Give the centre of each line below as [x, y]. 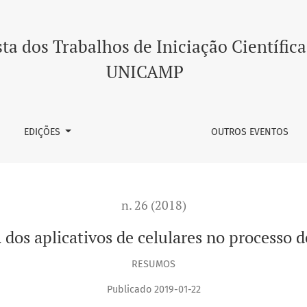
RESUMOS [153, 264]
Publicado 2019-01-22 [153, 290]
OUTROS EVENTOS [250, 132]
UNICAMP [145, 72]
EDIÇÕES [43, 132]
